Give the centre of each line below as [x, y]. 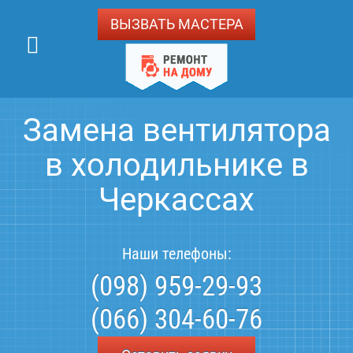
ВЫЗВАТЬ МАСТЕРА [176, 24]
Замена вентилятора [176, 130]
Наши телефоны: [176, 254]
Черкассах [176, 200]
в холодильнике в [176, 165]
